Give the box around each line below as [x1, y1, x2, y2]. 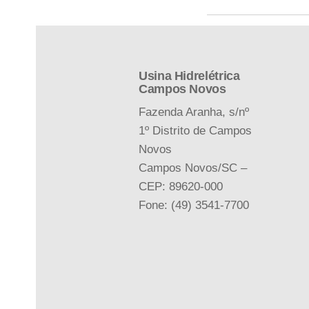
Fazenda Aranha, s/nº [139, 105, 252, 119]
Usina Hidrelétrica [139, 68, 240, 83]
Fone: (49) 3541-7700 [139, 198, 249, 212]
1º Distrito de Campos [139, 123, 252, 137]
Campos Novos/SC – [139, 161, 247, 175]
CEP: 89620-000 [139, 179, 223, 193]
